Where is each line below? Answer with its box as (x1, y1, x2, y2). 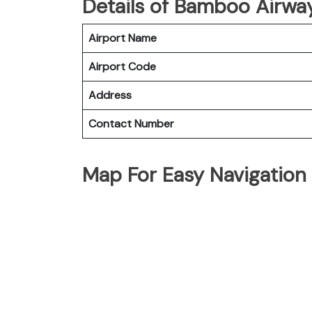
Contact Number (88, 116, 174, 131)
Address (88, 87, 132, 102)
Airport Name (88, 30, 157, 45)
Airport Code (88, 58, 156, 74)
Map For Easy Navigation (82, 161, 306, 188)
